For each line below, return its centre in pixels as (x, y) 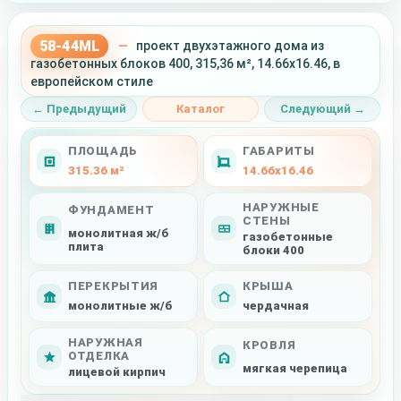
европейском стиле (92, 81)
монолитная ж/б (119, 233)
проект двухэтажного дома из (230, 45)
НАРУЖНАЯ (106, 342)
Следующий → (322, 109)
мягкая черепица (295, 368)
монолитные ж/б (120, 305)
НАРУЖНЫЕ (281, 207)
